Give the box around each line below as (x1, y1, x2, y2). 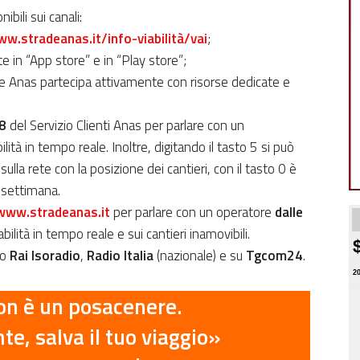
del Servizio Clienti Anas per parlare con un (6, 114, 244, 136)
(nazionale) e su (153, 244, 246, 266)
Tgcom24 (246, 244, 303, 266)
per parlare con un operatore (113, 201, 275, 223)
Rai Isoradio (10, 244, 80, 266)
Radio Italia (87, 244, 153, 266)
